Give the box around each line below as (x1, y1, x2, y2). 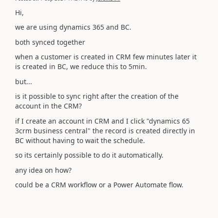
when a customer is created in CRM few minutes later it (15, 52, 197, 61)
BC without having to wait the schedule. (15, 135, 145, 145)
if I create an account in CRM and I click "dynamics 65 (15, 116, 190, 126)
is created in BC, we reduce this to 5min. (15, 62, 147, 71)
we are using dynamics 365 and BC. (15, 22, 131, 32)
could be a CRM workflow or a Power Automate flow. (15, 180, 183, 189)
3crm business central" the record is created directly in (15, 126, 195, 135)
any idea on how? (15, 165, 72, 175)
